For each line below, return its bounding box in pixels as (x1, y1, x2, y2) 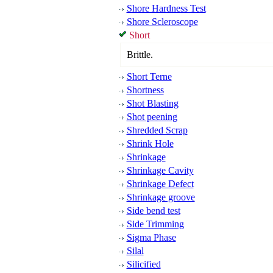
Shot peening (126, 112, 177, 122)
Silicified (126, 259, 161, 269)
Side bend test (126, 205, 180, 216)
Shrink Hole (126, 138, 174, 149)
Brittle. (126, 49, 153, 60)
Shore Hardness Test (126, 3, 206, 13)
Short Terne (126, 71, 172, 82)
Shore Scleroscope (126, 16, 198, 27)
